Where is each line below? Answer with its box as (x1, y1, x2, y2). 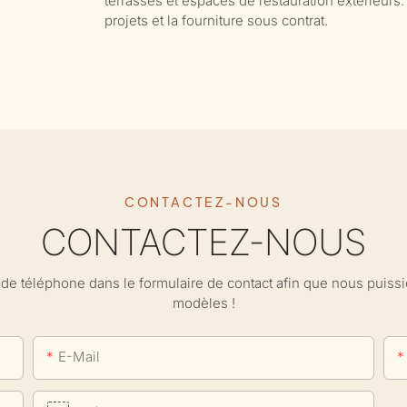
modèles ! (172, 293, 235, 312)
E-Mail (58, 347, 101, 365)
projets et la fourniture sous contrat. (104, 11, 328, 29)
